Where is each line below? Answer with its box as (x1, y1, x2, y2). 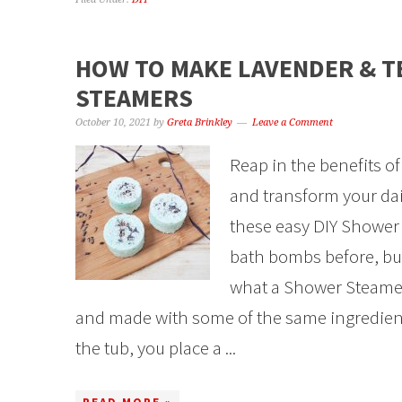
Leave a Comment (252, 117, 333, 128)
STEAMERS (75, 82, 193, 114)
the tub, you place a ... (75, 336, 236, 360)
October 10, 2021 (75, 117, 151, 128)
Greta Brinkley (167, 117, 232, 128)
